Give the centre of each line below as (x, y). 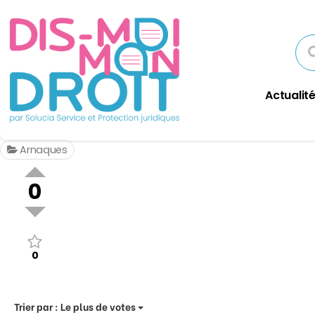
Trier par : (37, 306)
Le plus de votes (98, 306)
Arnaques (42, 150)
